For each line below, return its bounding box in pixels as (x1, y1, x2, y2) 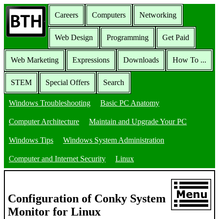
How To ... (173, 56, 206, 64)
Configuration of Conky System (8, 192, 166, 205)
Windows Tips (9, 136, 53, 144)
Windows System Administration (63, 136, 164, 144)
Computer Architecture (9, 117, 79, 126)
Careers (55, 11, 78, 19)
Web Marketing (11, 56, 59, 64)
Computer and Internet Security (9, 154, 106, 163)
